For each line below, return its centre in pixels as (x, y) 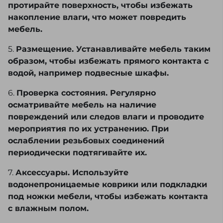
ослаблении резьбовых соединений (86, 141)
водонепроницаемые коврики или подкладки (108, 185)
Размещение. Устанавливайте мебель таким (113, 49)
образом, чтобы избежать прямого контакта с (108, 61)
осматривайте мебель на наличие (82, 105)
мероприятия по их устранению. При (88, 129)
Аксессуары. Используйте (72, 173)
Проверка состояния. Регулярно (86, 93)
